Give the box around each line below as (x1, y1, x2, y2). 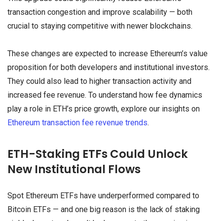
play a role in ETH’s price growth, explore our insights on (7, 104, 200, 113)
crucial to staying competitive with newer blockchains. (7, 21, 192, 31)
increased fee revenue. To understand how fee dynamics (7, 90, 202, 100)
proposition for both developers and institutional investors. (7, 62, 210, 72)
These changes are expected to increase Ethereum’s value (7, 48, 208, 58)
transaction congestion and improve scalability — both (7, 7, 192, 17)
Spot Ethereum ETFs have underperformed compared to (7, 190, 199, 200)
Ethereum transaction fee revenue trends (7, 117, 147, 127)
